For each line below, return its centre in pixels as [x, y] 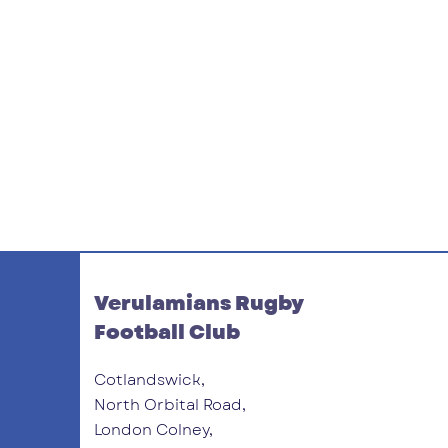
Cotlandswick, [149, 380]
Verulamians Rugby [199, 304]
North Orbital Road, [170, 405]
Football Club [167, 333]
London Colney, [153, 430]
